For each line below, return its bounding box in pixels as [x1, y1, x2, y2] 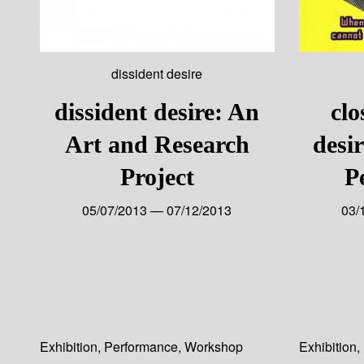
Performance [103, 336, 178, 356]
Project [119, 162, 194, 190]
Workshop [184, 336, 243, 356]
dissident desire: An [54, 97, 260, 125]
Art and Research [64, 130, 249, 158]
